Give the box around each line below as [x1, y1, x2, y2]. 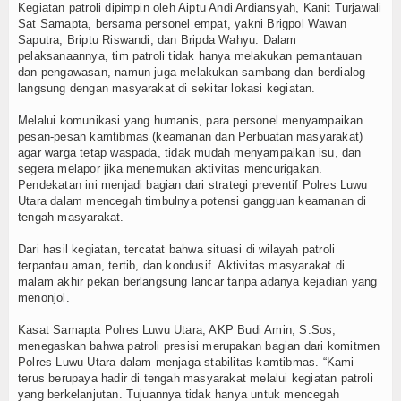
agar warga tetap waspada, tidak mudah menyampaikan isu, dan [18, 145, 362, 159]
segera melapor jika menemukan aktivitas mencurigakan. [18, 161, 323, 175]
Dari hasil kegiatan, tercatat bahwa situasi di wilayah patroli [18, 242, 336, 256]
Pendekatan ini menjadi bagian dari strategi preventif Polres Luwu [18, 177, 368, 192]
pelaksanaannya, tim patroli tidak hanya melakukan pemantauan [18, 48, 362, 63]
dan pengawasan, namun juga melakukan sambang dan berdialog [18, 64, 366, 79]
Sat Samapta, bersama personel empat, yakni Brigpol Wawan [18, 16, 346, 30]
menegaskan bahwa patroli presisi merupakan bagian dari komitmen [18, 338, 380, 353]
